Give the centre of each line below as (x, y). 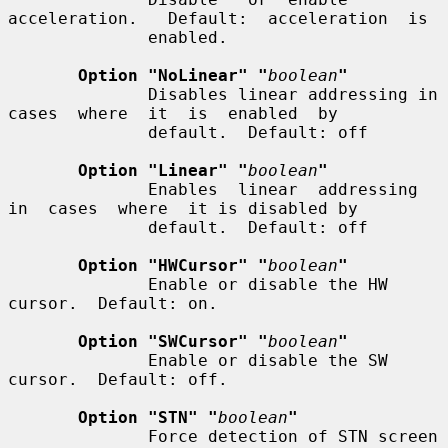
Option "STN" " (148, 417)
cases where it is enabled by (173, 113)
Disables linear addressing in (78, 94)
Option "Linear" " (163, 170)
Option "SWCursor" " (173, 341)
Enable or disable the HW (78, 284)
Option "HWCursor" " (173, 265)
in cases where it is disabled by (183, 208)
